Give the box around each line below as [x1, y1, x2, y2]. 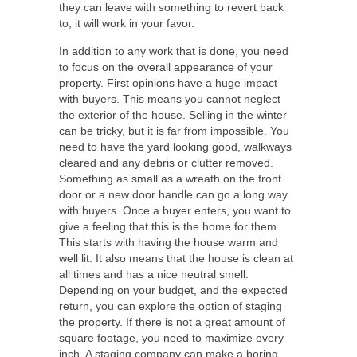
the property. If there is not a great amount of [59, 316, 285, 328]
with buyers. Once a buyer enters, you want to [59, 204, 291, 217]
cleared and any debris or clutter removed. [59, 156, 273, 169]
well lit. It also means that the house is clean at [59, 252, 293, 265]
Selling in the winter [189, 108, 287, 121]
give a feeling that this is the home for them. [59, 220, 280, 233]
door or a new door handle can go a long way [59, 188, 288, 201]
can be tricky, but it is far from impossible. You [59, 124, 289, 137]
